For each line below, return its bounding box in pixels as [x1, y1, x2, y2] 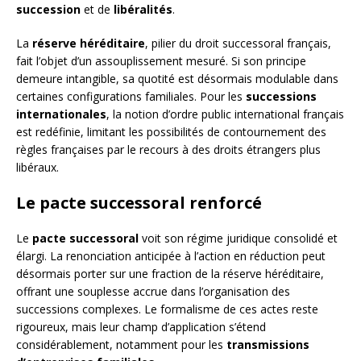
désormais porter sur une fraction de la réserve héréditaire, [16, 266, 324, 282]
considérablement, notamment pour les [16, 337, 226, 353]
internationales [16, 106, 106, 122]
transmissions [226, 337, 309, 353]
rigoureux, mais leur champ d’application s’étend [16, 319, 266, 335]
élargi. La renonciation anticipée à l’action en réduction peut [16, 248, 326, 264]
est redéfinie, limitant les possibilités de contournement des [16, 124, 326, 140]
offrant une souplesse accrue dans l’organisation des [16, 284, 290, 300]
